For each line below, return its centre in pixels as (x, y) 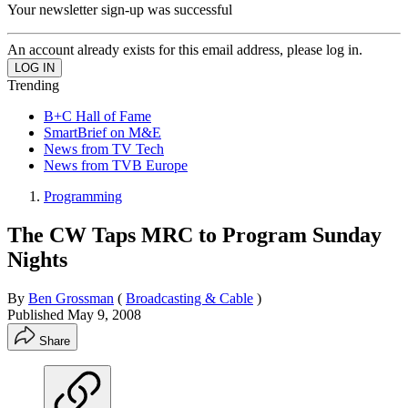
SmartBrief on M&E (102, 132)
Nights (37, 259)
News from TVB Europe (116, 165)
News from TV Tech (104, 148)
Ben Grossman (71, 298)
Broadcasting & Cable (189, 298)
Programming (83, 196)
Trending (33, 85)
